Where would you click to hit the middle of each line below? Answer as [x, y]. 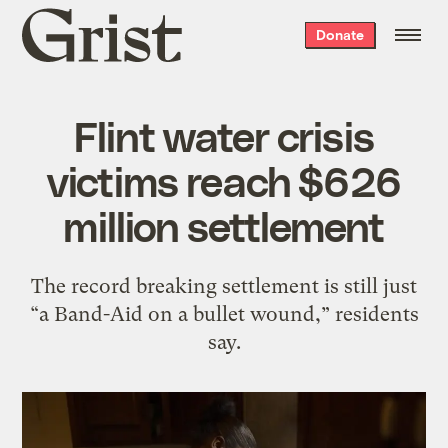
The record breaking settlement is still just [224, 285]
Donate [339, 34]
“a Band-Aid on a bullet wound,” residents [224, 313]
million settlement [224, 224]
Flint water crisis [224, 134]
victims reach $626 [224, 179]
